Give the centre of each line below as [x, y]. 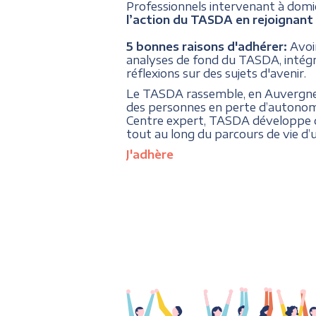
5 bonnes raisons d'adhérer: [208, 46]
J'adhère [150, 154]
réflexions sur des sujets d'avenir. [216, 73]
